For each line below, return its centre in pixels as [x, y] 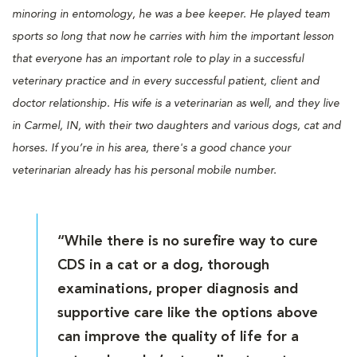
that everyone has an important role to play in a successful [158, 59]
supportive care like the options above [188, 313]
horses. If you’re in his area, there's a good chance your [151, 148]
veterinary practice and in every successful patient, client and [166, 81]
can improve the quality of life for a [178, 337]
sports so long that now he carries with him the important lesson [173, 36]
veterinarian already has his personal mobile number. [146, 170]
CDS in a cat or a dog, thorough [164, 265]
